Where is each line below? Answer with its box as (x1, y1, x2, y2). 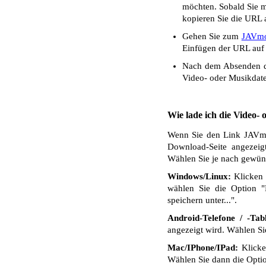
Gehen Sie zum (182, 31, 242, 41)
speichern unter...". (167, 195, 237, 205)
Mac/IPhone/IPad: (167, 243, 238, 252)
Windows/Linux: (167, 172, 231, 181)
